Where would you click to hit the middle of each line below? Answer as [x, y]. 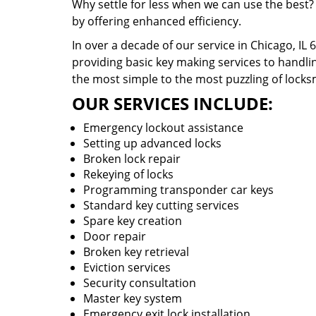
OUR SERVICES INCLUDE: [172, 103]
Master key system [133, 298]
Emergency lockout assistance [163, 128]
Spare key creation [133, 221]
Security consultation [140, 283]
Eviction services [127, 267]
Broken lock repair [133, 159]
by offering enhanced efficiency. [157, 21]
